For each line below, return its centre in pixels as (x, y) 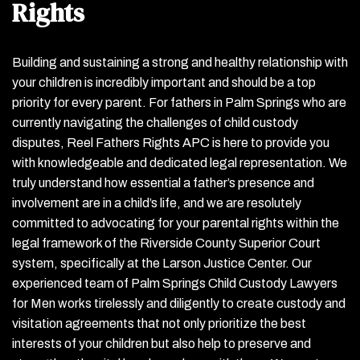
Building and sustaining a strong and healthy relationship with (180, 62)
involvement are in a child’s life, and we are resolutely (157, 203)
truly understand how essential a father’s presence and (163, 183)
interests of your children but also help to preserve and (162, 344)
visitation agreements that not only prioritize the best (159, 323)
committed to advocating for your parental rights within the (176, 223)
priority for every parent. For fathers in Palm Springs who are (179, 102)
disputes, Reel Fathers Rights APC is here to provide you (171, 143)
